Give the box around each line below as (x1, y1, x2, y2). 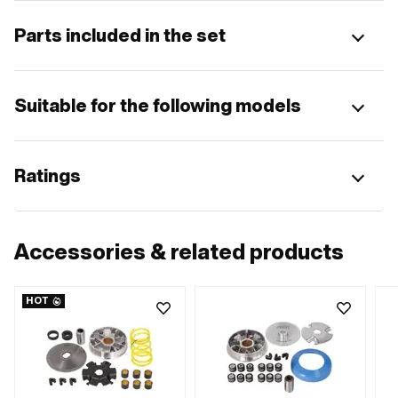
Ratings (14, 163, 81, 188)
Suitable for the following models (14, 92, 301, 118)
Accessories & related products (14, 236, 344, 267)
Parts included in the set (14, 22, 226, 48)
